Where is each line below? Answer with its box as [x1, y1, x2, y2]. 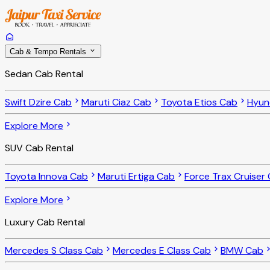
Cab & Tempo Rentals [10, 47, 89, 57]
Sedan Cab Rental [5, 67, 83, 81]
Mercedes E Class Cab [113, 244, 211, 257]
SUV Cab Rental [5, 142, 74, 155]
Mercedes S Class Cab [5, 244, 103, 257]
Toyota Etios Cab [161, 96, 237, 109]
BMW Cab [221, 244, 263, 257]
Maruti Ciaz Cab [81, 96, 151, 109]
